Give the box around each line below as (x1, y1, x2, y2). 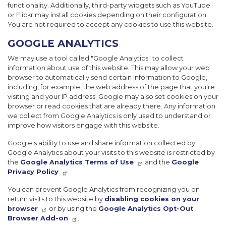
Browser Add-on (8, 214, 68, 222)
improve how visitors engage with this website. (8, 122, 159, 130)
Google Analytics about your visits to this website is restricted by (8, 149, 215, 157)
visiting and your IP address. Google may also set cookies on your (8, 93, 218, 101)
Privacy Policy (8, 168, 59, 176)
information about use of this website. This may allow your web (8, 64, 210, 72)
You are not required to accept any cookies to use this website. (8, 21, 213, 29)
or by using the (47, 205, 98, 213)
